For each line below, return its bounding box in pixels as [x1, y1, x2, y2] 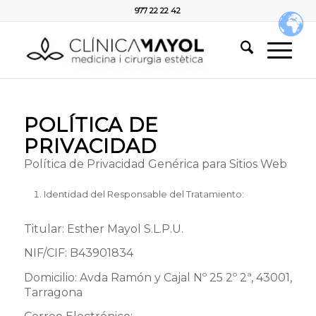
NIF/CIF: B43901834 [23, 246, 133, 260]
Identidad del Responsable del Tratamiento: [43, 188, 244, 200]
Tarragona [23, 285, 83, 299]
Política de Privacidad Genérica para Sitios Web [23, 157, 287, 171]
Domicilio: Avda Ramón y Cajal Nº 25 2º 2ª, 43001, [23, 270, 292, 284]
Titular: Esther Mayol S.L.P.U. [23, 221, 183, 236]
